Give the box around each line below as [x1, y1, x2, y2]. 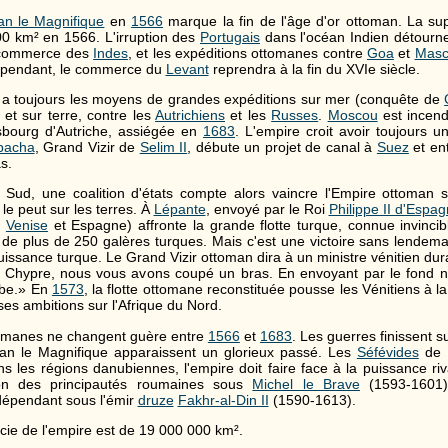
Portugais [199, 28, 260, 45]
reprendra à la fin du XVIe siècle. [208, 60, 420, 77]
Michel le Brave [252, 375, 360, 392]
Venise [5, 217, 48, 234]
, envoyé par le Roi [205, 201, 329, 218]
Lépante [153, 201, 206, 218]
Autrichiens [155, 106, 226, 123]
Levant [165, 60, 209, 77]
